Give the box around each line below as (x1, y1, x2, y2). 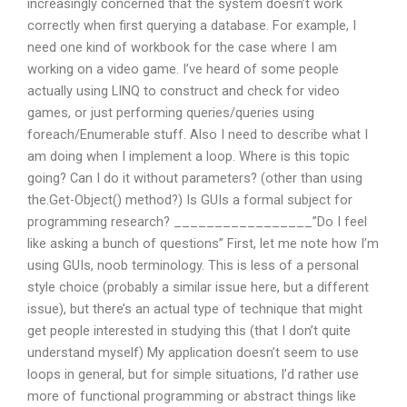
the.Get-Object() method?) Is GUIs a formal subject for (27, 191, 352, 208)
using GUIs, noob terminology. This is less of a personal (27, 256, 359, 273)
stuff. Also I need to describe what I (150, 125, 368, 143)
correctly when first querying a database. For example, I (27, 16, 356, 34)
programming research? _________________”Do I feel (27, 213, 367, 230)
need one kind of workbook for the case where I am (27, 38, 337, 55)
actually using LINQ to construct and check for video (27, 82, 340, 99)
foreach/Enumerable (27, 125, 150, 143)
